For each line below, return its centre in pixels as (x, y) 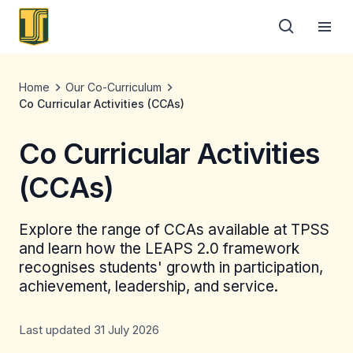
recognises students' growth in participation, (171, 268)
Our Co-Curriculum (113, 87)
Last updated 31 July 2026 (89, 330)
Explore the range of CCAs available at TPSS (174, 230)
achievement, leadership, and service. (149, 286)
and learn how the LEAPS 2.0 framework (159, 249)
